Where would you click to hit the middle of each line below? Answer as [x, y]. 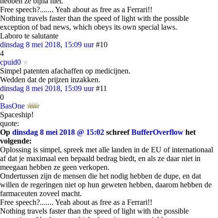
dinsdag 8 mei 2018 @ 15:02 [58, 132]
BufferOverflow [157, 132]
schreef [118, 132]
